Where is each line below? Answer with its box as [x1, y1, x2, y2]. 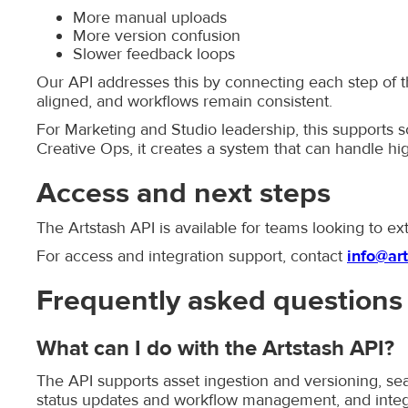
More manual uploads [73, 7, 227, 28]
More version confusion [73, 25, 240, 46]
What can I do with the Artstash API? [36, 334, 394, 362]
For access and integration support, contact [36, 246, 347, 267]
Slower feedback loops [73, 44, 235, 65]
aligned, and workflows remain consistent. [36, 91, 332, 112]
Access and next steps [36, 175, 331, 211]
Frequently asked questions [36, 282, 403, 319]
